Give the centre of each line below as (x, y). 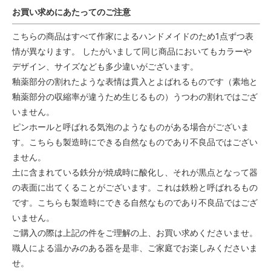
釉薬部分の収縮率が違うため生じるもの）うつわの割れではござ (135, 96)
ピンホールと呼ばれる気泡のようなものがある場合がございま (131, 126)
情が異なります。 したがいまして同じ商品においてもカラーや (132, 51)
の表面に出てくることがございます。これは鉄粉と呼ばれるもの (135, 187)
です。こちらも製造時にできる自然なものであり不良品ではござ (135, 202)
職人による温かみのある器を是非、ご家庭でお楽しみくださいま (135, 247)
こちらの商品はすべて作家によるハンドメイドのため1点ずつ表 (133, 36)
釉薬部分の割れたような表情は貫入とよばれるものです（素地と (135, 81)
